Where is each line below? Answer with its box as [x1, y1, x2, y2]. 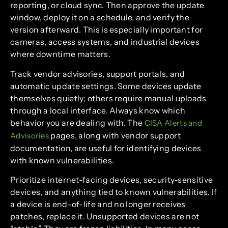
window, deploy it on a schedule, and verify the [10, 12, 190, 23]
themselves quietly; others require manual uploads [10, 93, 207, 103]
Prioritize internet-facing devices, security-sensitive [10, 175, 213, 185]
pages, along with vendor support [49, 130, 181, 140]
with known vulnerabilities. [10, 155, 115, 165]
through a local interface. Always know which [10, 105, 186, 116]
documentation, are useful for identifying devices [10, 142, 202, 153]
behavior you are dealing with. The [10, 117, 145, 128]
